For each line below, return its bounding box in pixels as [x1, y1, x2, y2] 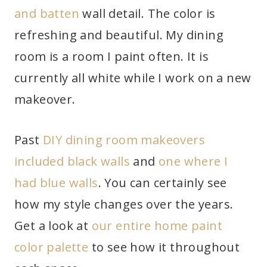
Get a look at [14, 218, 92, 234]
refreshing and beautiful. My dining [14, 27, 223, 44]
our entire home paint [91, 218, 223, 234]
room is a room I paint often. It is [14, 48, 209, 65]
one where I [159, 153, 228, 170]
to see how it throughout [88, 239, 240, 256]
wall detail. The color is [79, 5, 216, 22]
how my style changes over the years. [14, 196, 234, 213]
